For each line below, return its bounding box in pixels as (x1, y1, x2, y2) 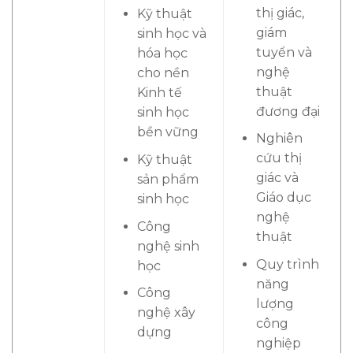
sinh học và (136, 26, 206, 42)
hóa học (136, 46, 188, 61)
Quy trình (255, 256, 319, 272)
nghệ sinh (136, 238, 199, 254)
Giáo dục (255, 190, 311, 206)
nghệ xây (136, 305, 195, 321)
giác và (255, 170, 299, 186)
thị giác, (255, 5, 304, 20)
